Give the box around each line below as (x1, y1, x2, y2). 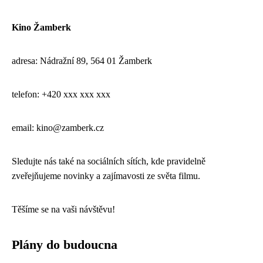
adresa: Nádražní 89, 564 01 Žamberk (12, 55, 152, 66)
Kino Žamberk (12, 22, 71, 32)
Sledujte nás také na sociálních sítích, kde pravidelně (12, 156, 205, 166)
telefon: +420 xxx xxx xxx (12, 89, 110, 99)
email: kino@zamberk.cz (12, 122, 104, 133)
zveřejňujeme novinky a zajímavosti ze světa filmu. (12, 170, 200, 181)
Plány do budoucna (12, 237, 117, 252)
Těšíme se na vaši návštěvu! (12, 204, 115, 214)
